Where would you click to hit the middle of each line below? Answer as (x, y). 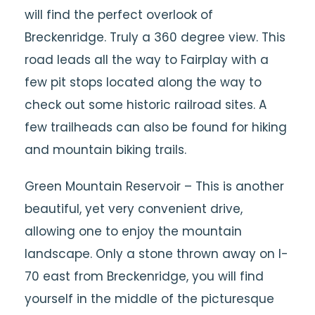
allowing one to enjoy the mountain (133, 231)
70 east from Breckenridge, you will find (144, 276)
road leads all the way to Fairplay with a (147, 60)
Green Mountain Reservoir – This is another (154, 186)
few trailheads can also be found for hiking (156, 127)
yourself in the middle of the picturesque (149, 299)
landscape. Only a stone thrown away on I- (156, 254)
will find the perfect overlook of (119, 15)
